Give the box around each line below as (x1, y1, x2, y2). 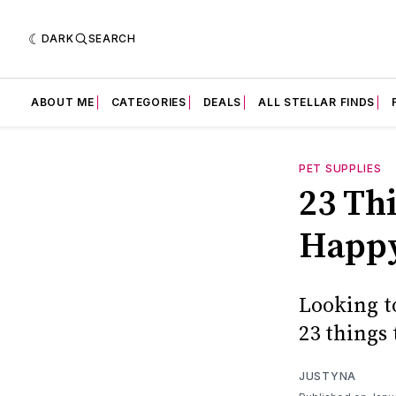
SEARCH (88, 32, 136, 45)
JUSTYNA (299, 369, 356, 383)
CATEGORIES (110, 95, 187, 109)
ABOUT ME (31, 95, 95, 109)
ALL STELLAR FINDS (258, 95, 376, 109)
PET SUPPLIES (299, 162, 382, 175)
